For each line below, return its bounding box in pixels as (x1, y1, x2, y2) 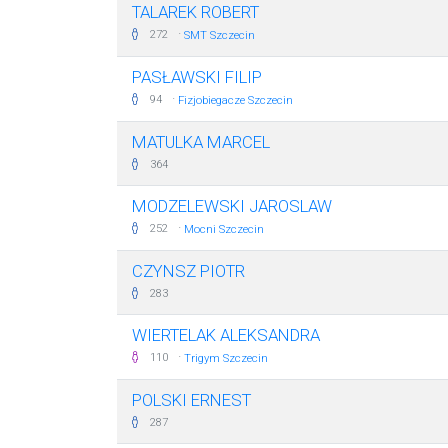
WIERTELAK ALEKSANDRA (132, 325, 320, 345)
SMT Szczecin (184, 29, 255, 42)
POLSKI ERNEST (132, 390, 251, 410)
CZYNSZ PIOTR (132, 261, 245, 281)
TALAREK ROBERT (132, 2, 259, 22)
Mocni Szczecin (184, 223, 264, 236)
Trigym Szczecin (184, 352, 268, 365)
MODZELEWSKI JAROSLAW (132, 196, 332, 216)
